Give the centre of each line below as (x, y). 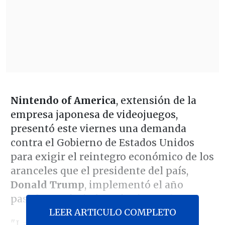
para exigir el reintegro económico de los (112, 156)
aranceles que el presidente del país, (99, 171)
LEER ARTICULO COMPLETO (113, 212)
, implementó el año (134, 185)
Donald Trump (47, 185)
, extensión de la (156, 100)
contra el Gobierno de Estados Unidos (102, 142)
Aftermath (150, 199)
